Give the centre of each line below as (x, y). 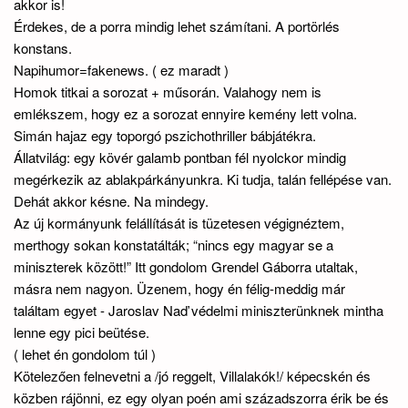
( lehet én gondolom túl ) (85, 354)
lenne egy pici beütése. (82, 332)
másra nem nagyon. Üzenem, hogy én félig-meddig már (179, 288)
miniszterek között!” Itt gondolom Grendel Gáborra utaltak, (186, 266)
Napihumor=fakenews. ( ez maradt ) (121, 70)
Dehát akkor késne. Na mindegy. (111, 201)
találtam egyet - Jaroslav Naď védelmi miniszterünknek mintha (199, 310)
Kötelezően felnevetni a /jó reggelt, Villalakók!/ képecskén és (192, 376)
